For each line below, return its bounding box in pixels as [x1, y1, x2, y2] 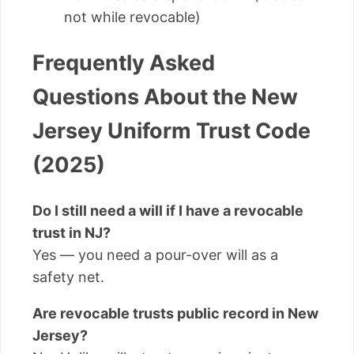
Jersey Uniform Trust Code [32, 118, 311, 145]
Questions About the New [32, 84, 298, 111]
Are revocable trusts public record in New [32, 304, 318, 322]
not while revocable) [64, 8, 201, 25]
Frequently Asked [32, 50, 215, 77]
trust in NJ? [32, 224, 111, 241]
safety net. [32, 268, 104, 285]
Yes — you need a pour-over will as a [32, 246, 278, 263]
